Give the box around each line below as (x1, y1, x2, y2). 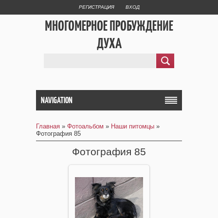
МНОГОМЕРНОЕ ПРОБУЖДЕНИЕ (45, 16, 173, 35)
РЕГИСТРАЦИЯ (78, 4, 114, 10)
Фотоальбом (67, 123, 104, 130)
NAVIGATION (41, 95, 73, 106)
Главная (36, 123, 60, 130)
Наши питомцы (111, 123, 154, 130)
